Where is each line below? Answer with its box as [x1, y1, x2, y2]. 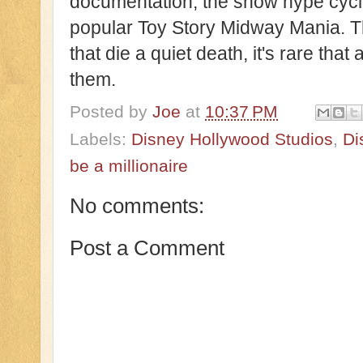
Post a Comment [70, 235, 224, 260]
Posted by [70, 101, 152, 121]
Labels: [70, 130, 131, 149]
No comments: [70, 194, 204, 219]
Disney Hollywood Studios [131, 130, 333, 149]
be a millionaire [70, 156, 188, 176]
